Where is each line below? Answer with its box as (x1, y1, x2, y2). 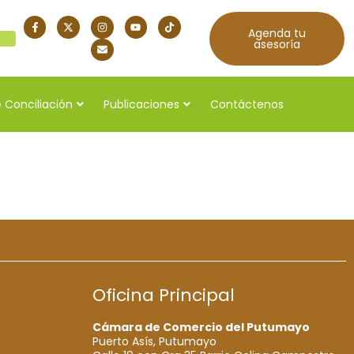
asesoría (253, 36, 300, 52)
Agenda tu (247, 24, 306, 41)
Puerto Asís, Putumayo (92, 333, 217, 349)
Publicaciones (104, 96, 179, 112)
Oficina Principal (92, 282, 235, 307)
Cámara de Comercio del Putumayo (92, 318, 310, 335)
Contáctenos (210, 96, 284, 112)
